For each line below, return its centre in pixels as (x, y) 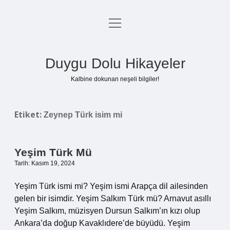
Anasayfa (115, 24)
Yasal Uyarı (115, 74)
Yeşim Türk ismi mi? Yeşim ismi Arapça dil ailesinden (111, 186)
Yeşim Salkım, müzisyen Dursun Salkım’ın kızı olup (107, 211)
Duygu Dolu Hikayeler (115, 63)
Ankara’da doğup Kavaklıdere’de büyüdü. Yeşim (102, 223)
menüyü (123, 22)
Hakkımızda (115, 98)
